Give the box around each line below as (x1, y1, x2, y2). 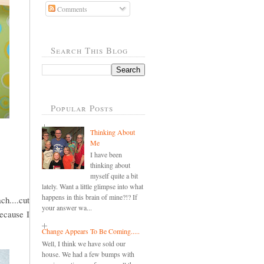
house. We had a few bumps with (42, 249, 134, 259)
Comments (55, 4, 87, 14)
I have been (90, 150, 122, 160)
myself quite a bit (90, 171, 138, 181)
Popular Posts (51, 102, 113, 114)
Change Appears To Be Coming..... (42, 226, 140, 236)
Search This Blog (51, 44, 128, 56)
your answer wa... (42, 203, 92, 213)
